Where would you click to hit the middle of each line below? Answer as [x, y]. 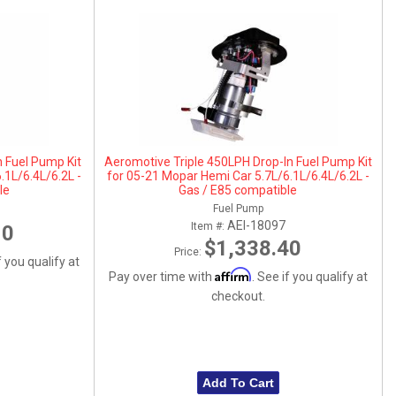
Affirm [233, 274]
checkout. [238, 296]
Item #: [209, 226]
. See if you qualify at [309, 276]
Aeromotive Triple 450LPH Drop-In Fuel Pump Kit [238, 161]
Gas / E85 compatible [238, 190]
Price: [190, 251]
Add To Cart [238, 383]
